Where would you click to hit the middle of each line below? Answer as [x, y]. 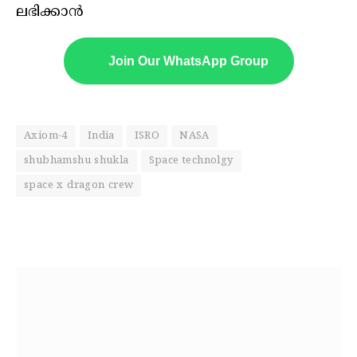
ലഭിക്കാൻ [50, 13]
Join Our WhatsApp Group [188, 61]
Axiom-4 [46, 137]
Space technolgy [191, 161]
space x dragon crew [79, 186]
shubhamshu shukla [76, 161]
